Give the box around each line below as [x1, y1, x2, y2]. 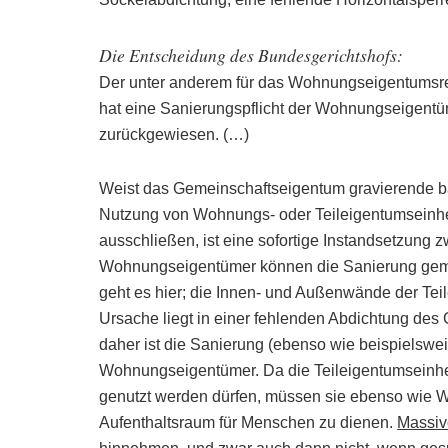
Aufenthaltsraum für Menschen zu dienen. [99, 414, 398, 431]
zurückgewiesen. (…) [99, 126, 250, 143]
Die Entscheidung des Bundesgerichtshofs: [99, 43, 404, 67]
